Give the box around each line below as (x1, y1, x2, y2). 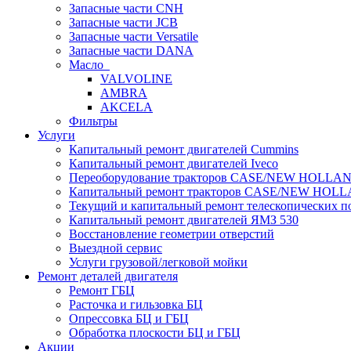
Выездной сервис (69, 241, 162, 255)
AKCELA (100, 100, 153, 114)
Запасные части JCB (69, 16, 178, 29)
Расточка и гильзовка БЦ (69, 298, 203, 311)
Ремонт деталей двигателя (38, 270, 178, 283)
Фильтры (69, 114, 118, 128)
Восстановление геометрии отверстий (69, 227, 274, 241)
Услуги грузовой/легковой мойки (69, 255, 248, 269)
